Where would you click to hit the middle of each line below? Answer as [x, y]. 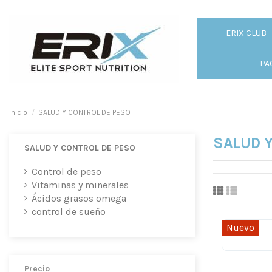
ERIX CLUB [246, 33]
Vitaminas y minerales [80, 185]
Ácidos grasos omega [79, 198]
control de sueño [69, 211]
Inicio [18, 113]
